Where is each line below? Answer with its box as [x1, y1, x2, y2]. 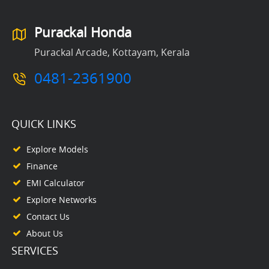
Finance [26, 160, 58, 172]
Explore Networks [26, 193, 97, 205]
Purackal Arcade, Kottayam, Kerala [34, 45, 190, 59]
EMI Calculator [26, 177, 85, 189]
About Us [26, 227, 64, 239]
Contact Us [26, 210, 70, 222]
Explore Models [26, 143, 89, 155]
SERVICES [11, 243, 59, 258]
